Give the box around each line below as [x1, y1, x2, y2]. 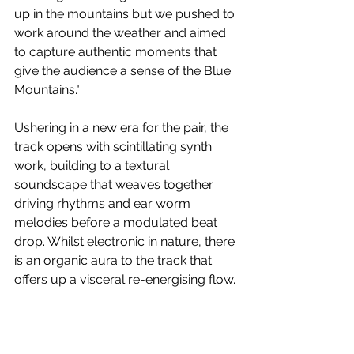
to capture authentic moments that [14, 44, 220, 60]
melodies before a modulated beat [14, 215, 220, 231]
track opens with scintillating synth [14, 139, 215, 155]
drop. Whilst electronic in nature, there [14, 234, 238, 250]
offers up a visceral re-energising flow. [14, 272, 235, 288]
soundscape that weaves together [14, 177, 217, 193]
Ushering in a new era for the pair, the [14, 120, 232, 136]
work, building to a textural [14, 158, 172, 174]
